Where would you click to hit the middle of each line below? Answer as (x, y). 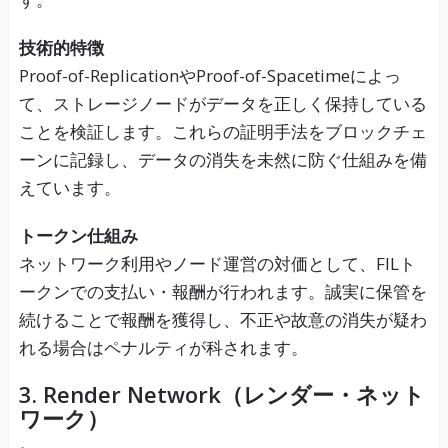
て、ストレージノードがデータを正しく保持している (222, 104)
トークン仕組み (78, 236)
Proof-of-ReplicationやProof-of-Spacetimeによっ (209, 76)
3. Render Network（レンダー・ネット (221, 394)
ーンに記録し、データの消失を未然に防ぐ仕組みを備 (222, 160)
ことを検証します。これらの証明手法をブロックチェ (222, 132)
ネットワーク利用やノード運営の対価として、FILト (217, 264)
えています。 (69, 188)
